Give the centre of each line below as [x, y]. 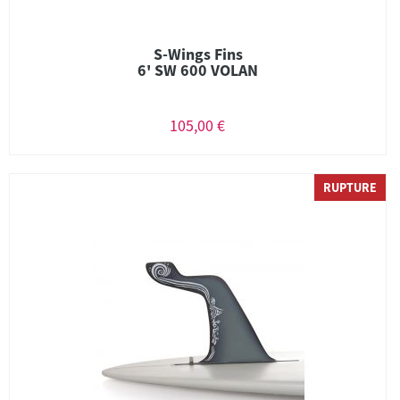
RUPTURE [350, 187]
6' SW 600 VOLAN [198, 70]
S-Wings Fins [198, 54]
